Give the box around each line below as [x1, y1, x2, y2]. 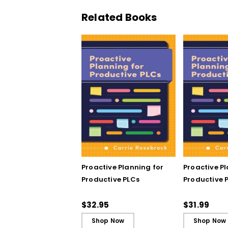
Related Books [81, 10, 157, 25]
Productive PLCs [81, 174, 139, 184]
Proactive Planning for [81, 162, 164, 172]
